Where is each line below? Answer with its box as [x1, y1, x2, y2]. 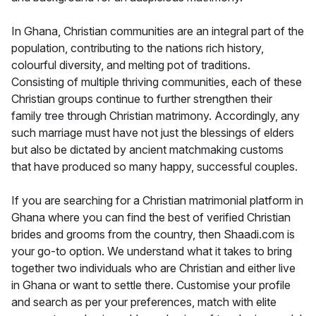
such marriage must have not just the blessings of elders [11, 125, 294, 140]
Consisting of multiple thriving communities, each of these [11, 74, 302, 89]
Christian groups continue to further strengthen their [11, 91, 272, 106]
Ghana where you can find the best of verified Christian [11, 209, 291, 224]
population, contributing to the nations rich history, [11, 40, 264, 55]
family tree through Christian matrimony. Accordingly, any [11, 108, 300, 123]
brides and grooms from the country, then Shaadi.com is [11, 226, 295, 241]
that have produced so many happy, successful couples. [11, 159, 298, 174]
